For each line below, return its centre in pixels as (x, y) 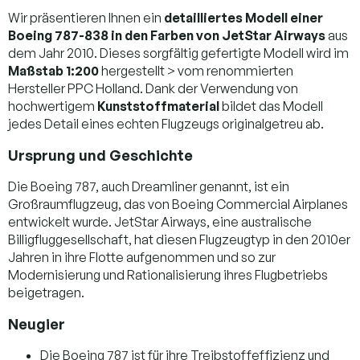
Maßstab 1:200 (53, 70)
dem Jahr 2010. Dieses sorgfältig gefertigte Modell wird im (178, 53)
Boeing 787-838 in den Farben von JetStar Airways (167, 35)
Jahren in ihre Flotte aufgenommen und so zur (142, 257)
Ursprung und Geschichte (100, 155)
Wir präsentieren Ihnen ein (86, 17)
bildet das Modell (271, 106)
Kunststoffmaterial (158, 106)
